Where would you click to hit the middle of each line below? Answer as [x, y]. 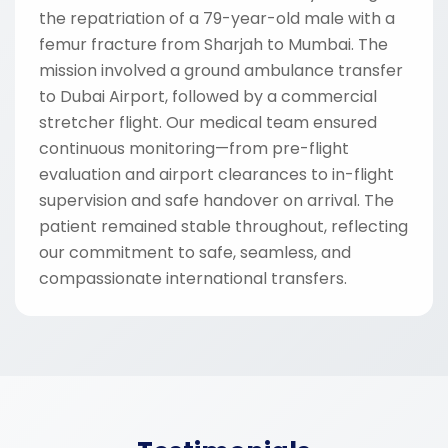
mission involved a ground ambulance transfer [221, 70]
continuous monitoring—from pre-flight [194, 148]
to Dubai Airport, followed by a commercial [208, 96]
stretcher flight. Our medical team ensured [208, 122]
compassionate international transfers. [193, 278]
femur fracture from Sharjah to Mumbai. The [213, 44]
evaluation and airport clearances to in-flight [216, 174]
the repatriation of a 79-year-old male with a [217, 18]
